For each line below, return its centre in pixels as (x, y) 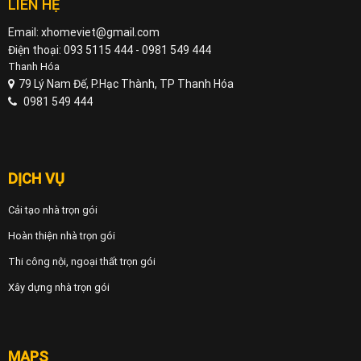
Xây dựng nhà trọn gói (58, 288)
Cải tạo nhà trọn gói (52, 210)
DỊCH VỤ (36, 179)
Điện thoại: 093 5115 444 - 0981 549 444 (109, 50)
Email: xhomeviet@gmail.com (83, 33)
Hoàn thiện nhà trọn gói (61, 236)
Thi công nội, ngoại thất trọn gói (81, 262)
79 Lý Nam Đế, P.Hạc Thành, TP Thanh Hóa (126, 84)
